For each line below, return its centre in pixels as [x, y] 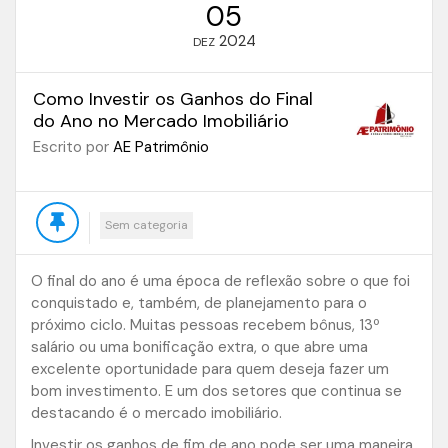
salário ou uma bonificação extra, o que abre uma [199, 347]
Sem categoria [146, 225]
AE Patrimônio [160, 147]
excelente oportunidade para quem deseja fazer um [210, 369]
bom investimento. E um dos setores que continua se [216, 391]
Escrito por [72, 147]
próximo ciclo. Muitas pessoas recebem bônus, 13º [205, 325]
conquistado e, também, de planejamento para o [199, 303]
